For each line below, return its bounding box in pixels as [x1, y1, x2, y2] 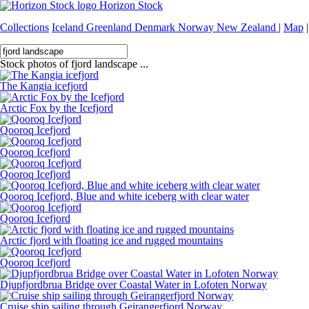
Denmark [134, 21, 178, 33]
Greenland [86, 21, 134, 33]
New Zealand [217, 21, 279, 33]
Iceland [52, 21, 86, 33]
